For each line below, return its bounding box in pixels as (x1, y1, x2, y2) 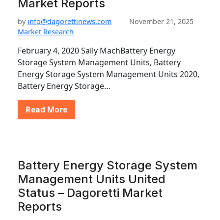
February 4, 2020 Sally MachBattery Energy (18, 45, 175, 56)
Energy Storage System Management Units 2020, (18, 69, 199, 80)
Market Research (18, 27, 74, 36)
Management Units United (18, 172, 165, 186)
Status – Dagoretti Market (18, 186, 163, 200)
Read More (26, 104, 67, 115)
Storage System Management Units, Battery (18, 57, 181, 68)
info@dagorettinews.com (27, 17, 111, 26)
